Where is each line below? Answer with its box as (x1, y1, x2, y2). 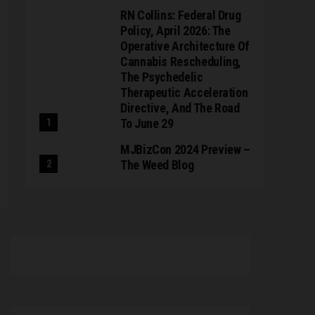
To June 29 (120, 116, 174, 131)
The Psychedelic (120, 70, 203, 84)
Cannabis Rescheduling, (120, 54, 242, 69)
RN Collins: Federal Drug (120, 8, 241, 22)
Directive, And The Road (120, 101, 240, 115)
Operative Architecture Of (120, 39, 250, 53)
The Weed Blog (120, 157, 194, 172)
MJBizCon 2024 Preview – (120, 142, 250, 157)
